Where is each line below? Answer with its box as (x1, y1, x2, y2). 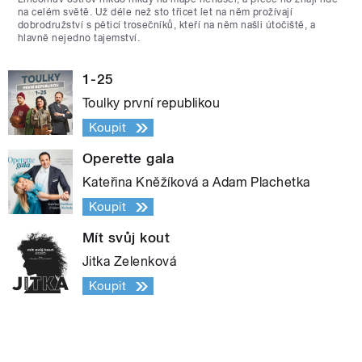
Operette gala (82, 150, 175, 167)
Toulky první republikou (82, 95, 221, 112)
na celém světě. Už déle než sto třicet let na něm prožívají (18, 6, 293, 19)
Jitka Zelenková (82, 254, 177, 270)
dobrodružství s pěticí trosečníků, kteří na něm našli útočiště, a (18, 19, 316, 32)
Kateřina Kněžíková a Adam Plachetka (82, 175, 310, 191)
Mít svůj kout (82, 229, 170, 246)
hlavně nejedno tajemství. (18, 32, 140, 44)
